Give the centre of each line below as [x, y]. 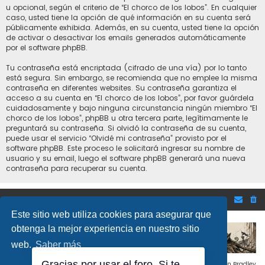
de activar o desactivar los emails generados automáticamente [126, 38]
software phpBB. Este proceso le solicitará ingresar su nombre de [125, 148]
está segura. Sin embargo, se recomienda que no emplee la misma [132, 78]
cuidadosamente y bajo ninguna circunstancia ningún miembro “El [132, 108]
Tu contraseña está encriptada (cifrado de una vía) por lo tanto [126, 68]
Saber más [59, 245]
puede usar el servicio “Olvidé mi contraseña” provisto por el [116, 138]
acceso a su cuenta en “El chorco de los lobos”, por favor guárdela [130, 98]
